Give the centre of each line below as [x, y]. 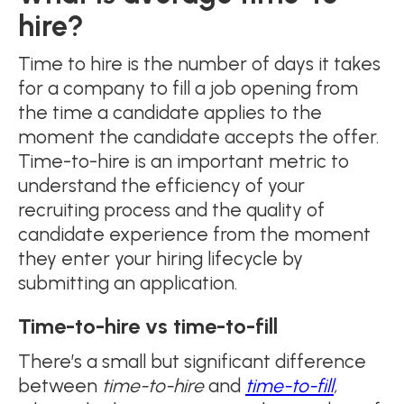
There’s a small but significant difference [192, 361]
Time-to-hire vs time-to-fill [148, 326]
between [60, 385]
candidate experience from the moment [194, 234]
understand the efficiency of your [161, 185]
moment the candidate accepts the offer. [198, 136]
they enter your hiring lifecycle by [161, 258]
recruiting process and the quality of [171, 209]
